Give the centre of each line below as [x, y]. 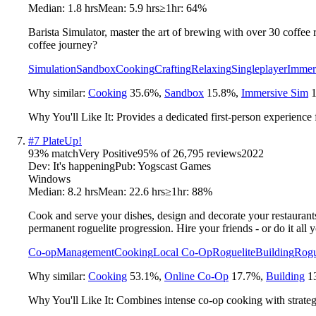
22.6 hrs [147, 191]
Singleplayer [259, 68]
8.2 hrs [83, 191]
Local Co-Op [183, 252]
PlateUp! [62, 140]
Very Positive [108, 153]
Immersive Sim [275, 92]
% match [59, 153]
